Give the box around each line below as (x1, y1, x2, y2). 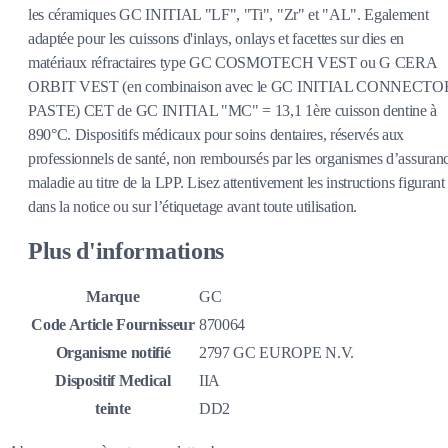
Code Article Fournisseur (31, 316, 195, 334)
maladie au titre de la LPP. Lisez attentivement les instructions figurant (28, 173, 445, 191)
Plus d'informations (28, 237, 224, 264)
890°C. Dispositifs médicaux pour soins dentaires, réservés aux (28, 125, 405, 143)
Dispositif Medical (55, 372, 171, 390)
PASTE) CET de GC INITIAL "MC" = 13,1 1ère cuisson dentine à (28, 101, 438, 119)
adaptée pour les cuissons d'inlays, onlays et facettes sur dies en (28, 29, 404, 47)
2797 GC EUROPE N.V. (199, 344, 354, 362)
